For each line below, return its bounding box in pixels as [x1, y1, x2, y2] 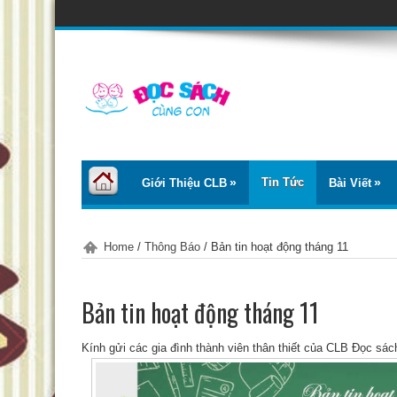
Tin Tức [261, 175, 304, 190]
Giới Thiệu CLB [142, 176, 227, 191]
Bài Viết [329, 176, 371, 191]
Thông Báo [144, 240, 200, 254]
